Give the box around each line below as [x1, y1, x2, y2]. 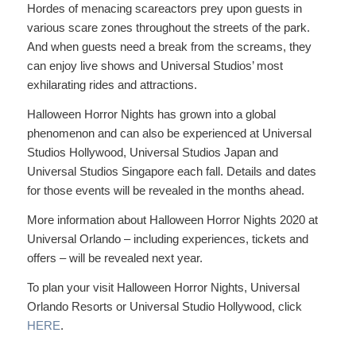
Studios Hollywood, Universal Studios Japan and [26, 145, 278, 159]
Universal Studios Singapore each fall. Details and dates [26, 164, 316, 178]
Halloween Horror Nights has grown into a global [26, 107, 276, 121]
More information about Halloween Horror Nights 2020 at [26, 212, 318, 226]
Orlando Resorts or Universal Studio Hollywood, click [26, 299, 302, 313]
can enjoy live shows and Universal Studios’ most [26, 59, 283, 73]
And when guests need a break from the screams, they [26, 40, 311, 54]
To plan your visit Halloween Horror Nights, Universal [26, 280, 300, 294]
